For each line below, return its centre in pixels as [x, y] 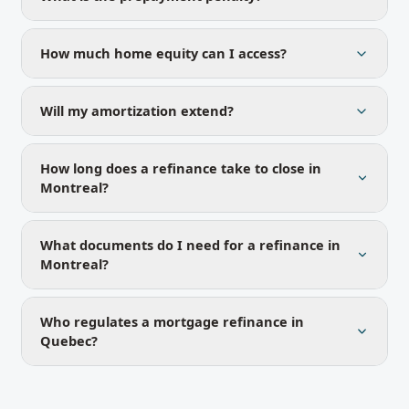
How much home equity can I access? [163, 53]
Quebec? [69, 341]
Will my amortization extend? [137, 110]
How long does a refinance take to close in [181, 168]
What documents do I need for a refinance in [190, 245]
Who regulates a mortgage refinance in [172, 321]
